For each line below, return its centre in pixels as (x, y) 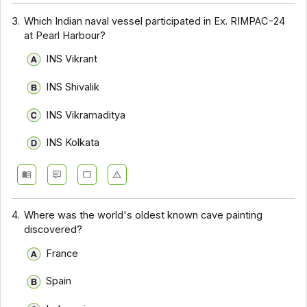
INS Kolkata (72, 143)
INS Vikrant (71, 59)
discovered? (53, 230)
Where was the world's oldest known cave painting (144, 216)
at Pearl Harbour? (65, 35)
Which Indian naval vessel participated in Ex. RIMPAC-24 (155, 21)
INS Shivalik (72, 87)
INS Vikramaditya (85, 115)
